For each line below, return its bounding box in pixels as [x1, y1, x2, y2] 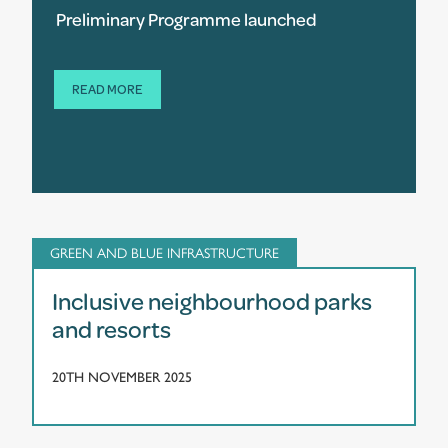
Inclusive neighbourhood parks [52, 284, 372, 317]
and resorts [52, 312, 171, 345]
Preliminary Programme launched [56, 6, 317, 31]
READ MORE [72, 79, 143, 98]
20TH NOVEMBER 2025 [52, 368, 192, 386]
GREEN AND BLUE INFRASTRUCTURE [50, 241, 279, 262]
